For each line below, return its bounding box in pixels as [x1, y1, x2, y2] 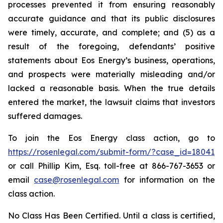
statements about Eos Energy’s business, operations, [8, 55, 215, 65]
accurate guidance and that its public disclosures [8, 13, 215, 23]
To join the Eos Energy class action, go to [8, 133, 215, 143]
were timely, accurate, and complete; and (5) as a [8, 27, 215, 37]
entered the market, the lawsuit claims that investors [8, 97, 215, 107]
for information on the [119, 175, 216, 185]
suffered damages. [8, 111, 82, 121]
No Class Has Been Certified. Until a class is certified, [8, 211, 215, 221]
